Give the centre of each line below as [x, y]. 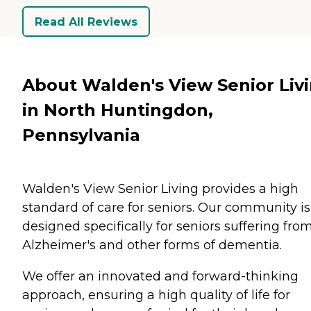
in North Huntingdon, [118, 110]
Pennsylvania [81, 135]
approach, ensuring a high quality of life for [156, 295]
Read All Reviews [86, 22]
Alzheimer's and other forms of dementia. [152, 245]
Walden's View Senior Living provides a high [160, 188]
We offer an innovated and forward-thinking [160, 276]
